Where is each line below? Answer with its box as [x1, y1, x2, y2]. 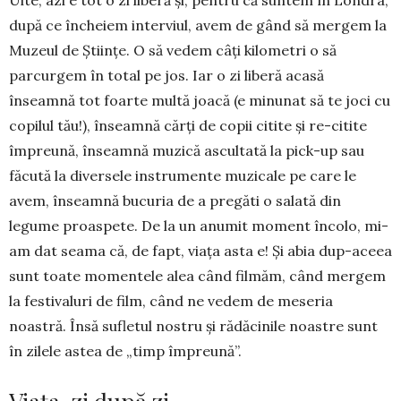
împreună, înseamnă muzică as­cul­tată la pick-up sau [9, 141, 364, 159]
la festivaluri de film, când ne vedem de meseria [9, 291, 333, 310]
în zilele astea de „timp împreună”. [9, 341, 242, 360]
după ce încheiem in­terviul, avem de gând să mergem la [9, 15, 387, 34]
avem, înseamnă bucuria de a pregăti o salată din [9, 191, 341, 209]
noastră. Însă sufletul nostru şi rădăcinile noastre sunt [9, 316, 378, 335]
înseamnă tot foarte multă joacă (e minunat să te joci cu [9, 90, 390, 109]
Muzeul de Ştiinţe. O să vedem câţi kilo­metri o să [9, 40, 337, 59]
